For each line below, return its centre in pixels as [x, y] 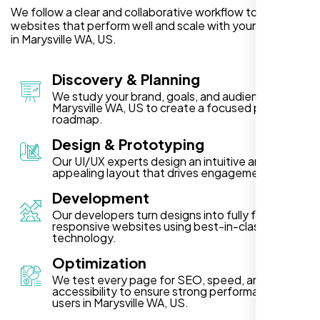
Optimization [99, 262]
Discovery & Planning [126, 79]
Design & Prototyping [128, 144]
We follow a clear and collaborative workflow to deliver [153, 11]
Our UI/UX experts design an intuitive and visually [180, 161]
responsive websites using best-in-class [159, 226]
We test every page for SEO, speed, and [159, 279]
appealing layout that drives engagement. [163, 172]
